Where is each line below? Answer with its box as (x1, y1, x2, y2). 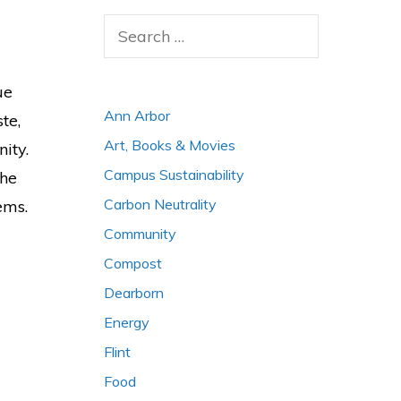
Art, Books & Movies (104, 136, 235, 154)
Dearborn (104, 284, 164, 302)
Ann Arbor (104, 107, 170, 124)
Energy (104, 313, 149, 331)
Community (104, 225, 176, 243)
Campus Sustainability (104, 166, 244, 183)
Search (103, 17, 148, 35)
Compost (104, 254, 162, 272)
